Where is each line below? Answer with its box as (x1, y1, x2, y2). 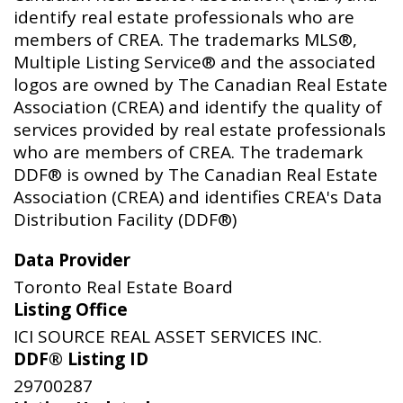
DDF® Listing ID (13, 346, 148, 371)
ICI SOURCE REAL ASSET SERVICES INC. (13, 324, 322, 348)
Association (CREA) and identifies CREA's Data (13, 184, 382, 209)
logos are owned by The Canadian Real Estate (13, 72, 388, 96)
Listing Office (13, 297, 128, 321)
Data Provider (13, 247, 130, 272)
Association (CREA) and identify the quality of (13, 94, 382, 119)
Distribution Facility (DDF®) (13, 207, 237, 231)
